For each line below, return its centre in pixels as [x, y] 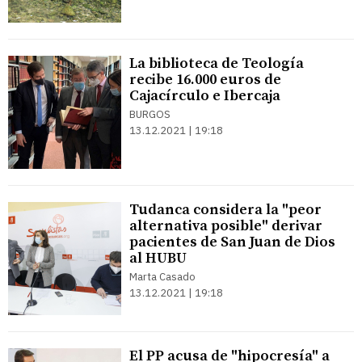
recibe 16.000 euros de [205, 80]
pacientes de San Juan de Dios [232, 242]
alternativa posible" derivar [226, 226]
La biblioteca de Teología [217, 63]
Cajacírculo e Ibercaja [205, 96]
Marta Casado [162, 277]
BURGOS [150, 114]
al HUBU [158, 258]
